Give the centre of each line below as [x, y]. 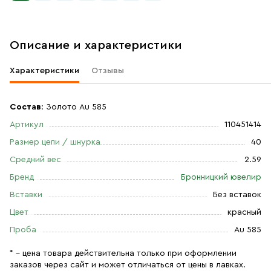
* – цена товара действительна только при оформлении [123, 253]
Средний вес [35, 160]
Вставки [26, 195]
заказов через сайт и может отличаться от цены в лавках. [128, 265]
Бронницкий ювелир [221, 177]
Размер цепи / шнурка [55, 142]
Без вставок [237, 195]
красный [244, 212]
